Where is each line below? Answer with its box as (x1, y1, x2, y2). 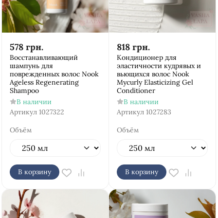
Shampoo (10, 86, 39, 95)
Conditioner (117, 86, 155, 95)
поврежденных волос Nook (10, 70, 99, 78)
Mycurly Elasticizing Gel (117, 78, 193, 87)
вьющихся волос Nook (117, 70, 189, 78)
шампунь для (10, 61, 53, 70)
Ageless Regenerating (10, 78, 79, 87)
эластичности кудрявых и (117, 61, 201, 70)
